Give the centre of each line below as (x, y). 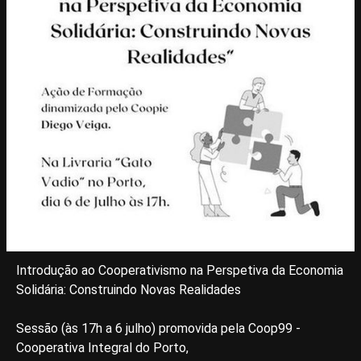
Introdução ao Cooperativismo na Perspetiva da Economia (180, 270)
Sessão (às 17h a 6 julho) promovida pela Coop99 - (158, 328)
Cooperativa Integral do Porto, (102, 348)
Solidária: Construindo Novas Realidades (129, 290)
